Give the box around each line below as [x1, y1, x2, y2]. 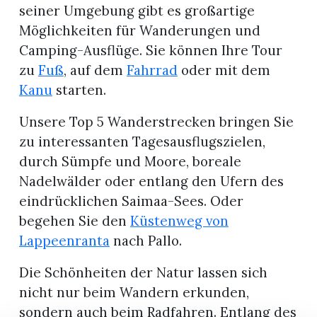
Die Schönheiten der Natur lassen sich [18, 264, 267, 282]
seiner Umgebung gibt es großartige [18, 2, 255, 20]
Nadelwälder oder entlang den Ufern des [18, 173, 284, 190]
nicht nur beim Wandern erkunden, [18, 284, 249, 301]
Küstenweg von [129, 212, 229, 230]
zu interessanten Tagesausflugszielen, [18, 133, 265, 151]
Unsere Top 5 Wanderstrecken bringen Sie [18, 113, 294, 131]
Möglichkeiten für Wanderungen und [18, 22, 260, 40]
